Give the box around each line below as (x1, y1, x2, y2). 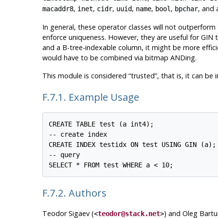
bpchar (174, 5, 198, 13)
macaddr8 (42, 5, 73, 13)
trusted (130, 71, 155, 81)
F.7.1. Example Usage (42, 90, 142, 104)
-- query (49, 151, 80, 159)
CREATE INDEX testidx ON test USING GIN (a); (49, 141, 217, 149)
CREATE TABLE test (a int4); (49, 120, 154, 128)
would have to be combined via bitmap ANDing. (42, 53, 197, 63)
